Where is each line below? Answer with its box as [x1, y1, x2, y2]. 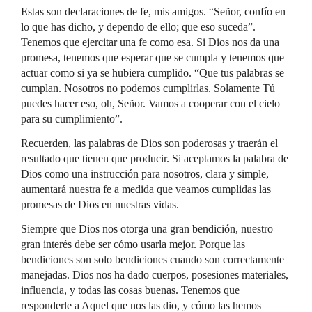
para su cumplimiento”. [21, 113, 123, 125]
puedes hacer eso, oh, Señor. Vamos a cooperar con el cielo [21, 97, 280, 109]
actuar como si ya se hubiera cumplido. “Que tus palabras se [21, 67, 284, 79]
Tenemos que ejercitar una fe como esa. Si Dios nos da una [21, 36, 279, 48]
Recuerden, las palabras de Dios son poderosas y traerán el [21, 137, 278, 149]
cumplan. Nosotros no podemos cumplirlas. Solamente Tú [21, 82, 275, 94]
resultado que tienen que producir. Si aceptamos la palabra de [21, 153, 288, 164]
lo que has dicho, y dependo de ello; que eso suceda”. [21, 21, 256, 33]
